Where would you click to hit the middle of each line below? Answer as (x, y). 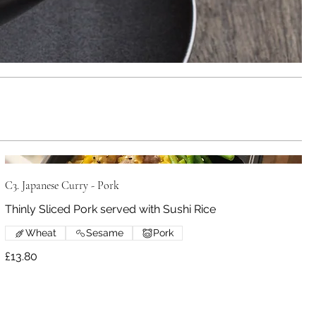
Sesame (104, 233)
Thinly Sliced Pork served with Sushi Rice (110, 209)
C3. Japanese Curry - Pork (62, 186)
